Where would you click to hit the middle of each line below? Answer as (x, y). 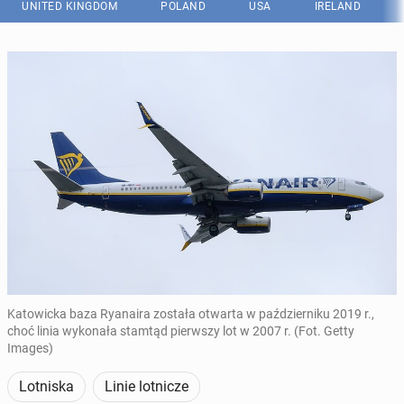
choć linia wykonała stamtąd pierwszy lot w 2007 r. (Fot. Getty (181, 331)
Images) (30, 348)
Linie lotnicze (147, 386)
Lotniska (46, 386)
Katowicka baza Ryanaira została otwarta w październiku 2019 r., (191, 314)
